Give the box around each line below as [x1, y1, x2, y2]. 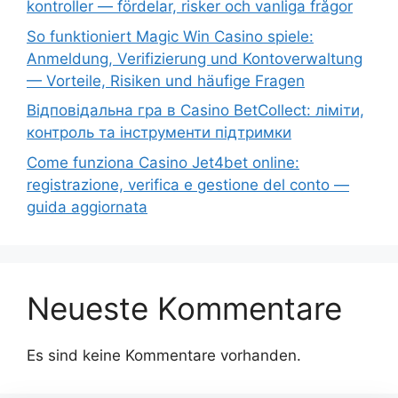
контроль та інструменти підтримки [27, 123, 291, 142]
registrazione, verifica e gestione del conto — [27, 175, 349, 194]
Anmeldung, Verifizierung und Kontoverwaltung [27, 49, 362, 68]
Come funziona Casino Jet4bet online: [27, 153, 299, 171]
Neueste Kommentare [27, 289, 342, 327]
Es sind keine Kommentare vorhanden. [27, 346, 301, 364]
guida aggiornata [27, 197, 147, 216]
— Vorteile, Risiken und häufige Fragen [27, 71, 305, 90]
